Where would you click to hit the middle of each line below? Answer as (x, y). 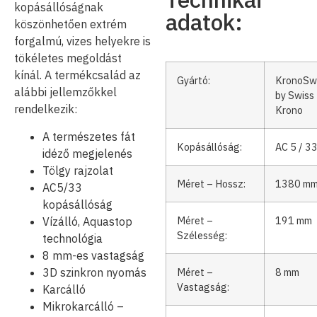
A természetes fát (89, 136)
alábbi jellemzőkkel (65, 92)
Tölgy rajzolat (78, 170)
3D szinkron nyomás (94, 272)
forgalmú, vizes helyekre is (82, 41)
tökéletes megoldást (68, 58)
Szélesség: (202, 235)
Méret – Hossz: (211, 183)
